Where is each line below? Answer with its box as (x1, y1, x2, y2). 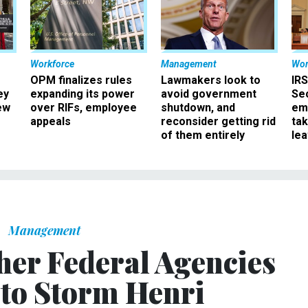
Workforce (30, 58, 74, 69)
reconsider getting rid (161, 114, 276, 128)
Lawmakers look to (161, 73, 261, 87)
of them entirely (161, 128, 245, 142)
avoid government (161, 87, 256, 100)
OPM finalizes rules (30, 73, 132, 87)
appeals (30, 114, 71, 128)
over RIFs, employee (30, 100, 137, 114)
